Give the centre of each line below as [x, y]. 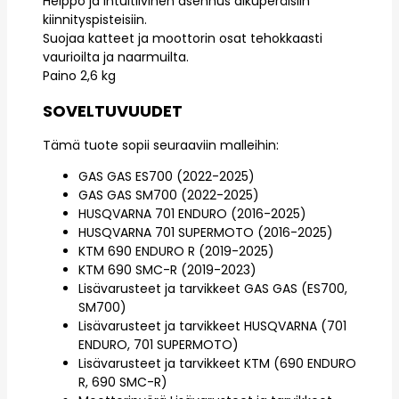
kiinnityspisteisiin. [95, 19]
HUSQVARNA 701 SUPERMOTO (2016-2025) [206, 232]
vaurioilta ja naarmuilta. [116, 57]
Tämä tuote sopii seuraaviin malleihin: [161, 145]
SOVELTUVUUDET [113, 110]
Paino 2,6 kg [79, 75]
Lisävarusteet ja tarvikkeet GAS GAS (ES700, [213, 288]
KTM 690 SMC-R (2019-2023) [167, 269]
